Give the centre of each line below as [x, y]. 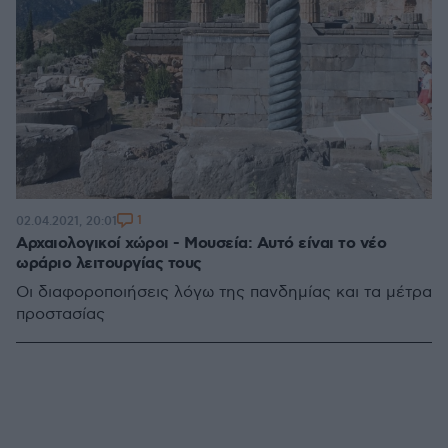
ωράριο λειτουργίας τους [109, 263]
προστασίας [60, 314]
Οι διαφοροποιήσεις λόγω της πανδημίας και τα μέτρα [224, 292]
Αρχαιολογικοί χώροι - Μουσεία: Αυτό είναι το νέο [201, 243]
